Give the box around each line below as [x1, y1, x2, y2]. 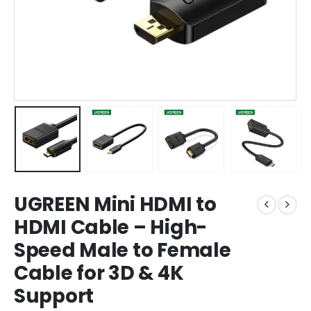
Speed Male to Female [14, 237, 231, 264]
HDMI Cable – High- [14, 214, 207, 242]
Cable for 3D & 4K [14, 260, 184, 287]
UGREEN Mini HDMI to [14, 191, 217, 219]
